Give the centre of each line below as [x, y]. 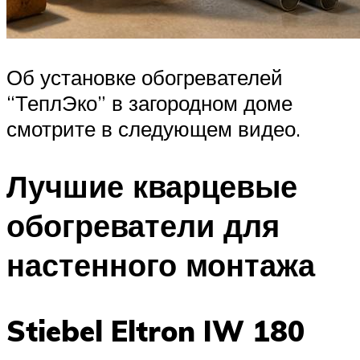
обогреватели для [143, 226]
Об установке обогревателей [145, 77]
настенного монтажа [161, 265]
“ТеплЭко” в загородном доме [149, 102]
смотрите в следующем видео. [153, 128]
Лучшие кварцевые [152, 186]
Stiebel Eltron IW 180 [155, 331]
